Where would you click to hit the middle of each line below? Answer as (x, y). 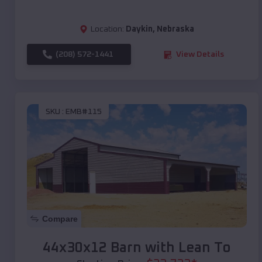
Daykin (139, 30)
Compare (60, 219)
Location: (107, 30)
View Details (200, 55)
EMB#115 (84, 111)
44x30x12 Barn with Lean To (137, 248)
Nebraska (175, 30)
